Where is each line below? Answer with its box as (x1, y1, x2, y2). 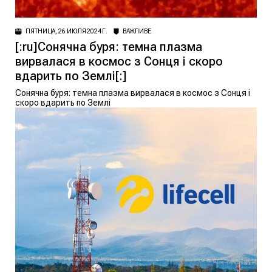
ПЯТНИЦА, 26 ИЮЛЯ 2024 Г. (25, 27, 107, 35)
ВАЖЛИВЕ (122, 27, 151, 35)
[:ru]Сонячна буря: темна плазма (15, 39, 202, 54)
